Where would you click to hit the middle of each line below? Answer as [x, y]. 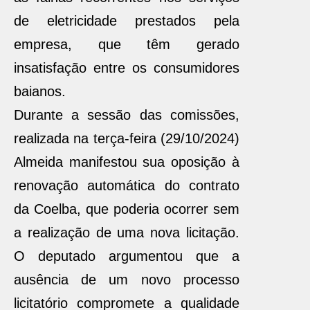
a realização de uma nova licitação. [127, 232]
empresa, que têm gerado [127, 44]
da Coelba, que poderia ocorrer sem [127, 209]
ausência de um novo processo [127, 280]
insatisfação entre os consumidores [127, 68]
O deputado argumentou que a [127, 256]
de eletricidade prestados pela [127, 21]
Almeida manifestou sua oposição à [127, 162]
